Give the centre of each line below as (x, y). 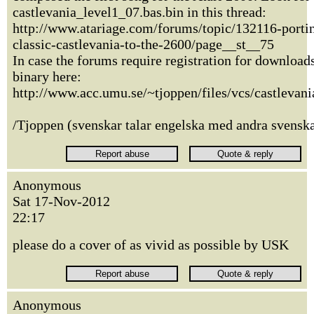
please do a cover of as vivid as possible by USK (151, 245)
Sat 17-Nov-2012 (61, 201)
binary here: (47, 76)
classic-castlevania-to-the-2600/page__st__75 (143, 44)
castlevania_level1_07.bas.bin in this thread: (139, 12)
